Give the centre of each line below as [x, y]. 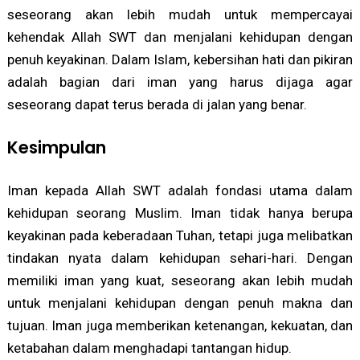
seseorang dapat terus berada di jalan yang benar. [157, 105]
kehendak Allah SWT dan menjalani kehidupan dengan [180, 37]
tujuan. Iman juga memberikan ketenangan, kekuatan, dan [180, 326]
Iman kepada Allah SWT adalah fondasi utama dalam [180, 191]
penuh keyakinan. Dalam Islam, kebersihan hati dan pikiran [180, 60]
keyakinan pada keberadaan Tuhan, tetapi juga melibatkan [180, 236]
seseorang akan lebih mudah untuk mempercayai [180, 15]
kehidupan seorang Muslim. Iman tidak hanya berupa [180, 213]
